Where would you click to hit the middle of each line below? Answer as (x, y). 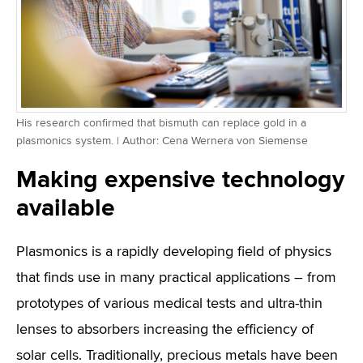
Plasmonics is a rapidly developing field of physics (174, 252)
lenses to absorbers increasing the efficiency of (165, 330)
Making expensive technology (180, 179)
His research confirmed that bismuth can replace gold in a (161, 123)
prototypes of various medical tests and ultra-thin (169, 304)
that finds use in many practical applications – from (176, 278)
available (66, 208)
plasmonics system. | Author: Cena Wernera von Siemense (162, 141)
